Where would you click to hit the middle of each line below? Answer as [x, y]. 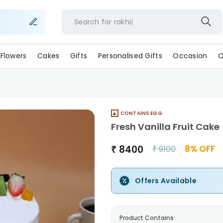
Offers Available [166, 181]
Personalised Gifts [130, 56]
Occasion [190, 56]
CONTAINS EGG [141, 113]
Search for [93, 22]
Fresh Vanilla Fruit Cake [165, 127]
